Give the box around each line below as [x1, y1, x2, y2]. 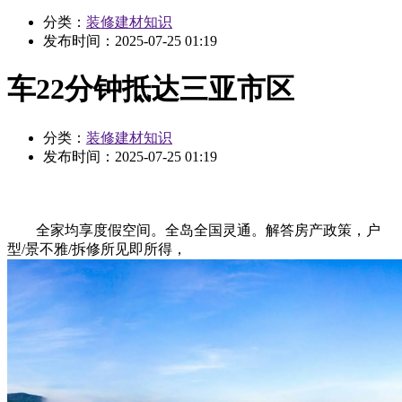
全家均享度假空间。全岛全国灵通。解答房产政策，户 [7, 222, 380, 238]
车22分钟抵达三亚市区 [7, 73, 294, 106]
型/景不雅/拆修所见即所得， [7, 240, 187, 257]
